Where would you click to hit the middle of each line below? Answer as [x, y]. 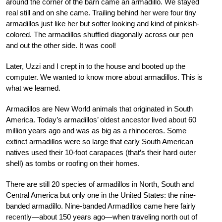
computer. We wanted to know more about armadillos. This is [104, 77]
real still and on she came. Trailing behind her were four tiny [101, 12]
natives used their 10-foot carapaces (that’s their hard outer [101, 152]
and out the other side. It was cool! [61, 45]
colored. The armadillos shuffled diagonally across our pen [100, 34]
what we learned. [33, 88]
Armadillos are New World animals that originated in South [99, 109]
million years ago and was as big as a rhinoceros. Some [96, 130]
